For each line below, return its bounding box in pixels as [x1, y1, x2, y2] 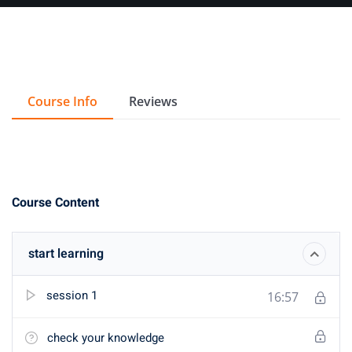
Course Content [12, 193, 99, 212]
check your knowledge [47, 329, 164, 346]
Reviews [129, 93, 178, 110]
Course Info [27, 93, 97, 110]
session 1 [46, 287, 97, 304]
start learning [28, 244, 104, 263]
